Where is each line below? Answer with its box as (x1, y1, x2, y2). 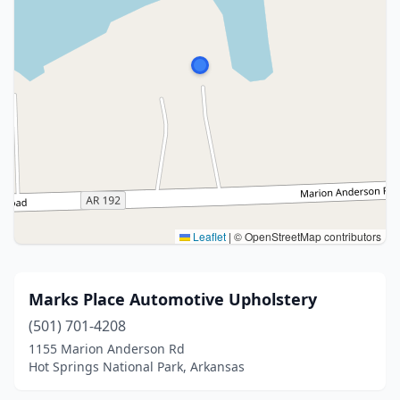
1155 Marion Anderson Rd (29, 340, 185, 357)
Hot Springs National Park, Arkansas (29, 358, 245, 375)
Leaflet (190, 229, 226, 244)
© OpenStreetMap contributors (231, 229, 381, 244)
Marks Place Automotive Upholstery (29, 288, 317, 310)
